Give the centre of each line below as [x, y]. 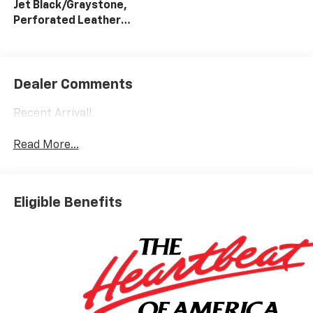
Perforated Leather [67, 21]
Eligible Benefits [67, 202]
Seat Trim [39, 36]
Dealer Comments [73, 85]
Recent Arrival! [52, 114]
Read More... [46, 146]
